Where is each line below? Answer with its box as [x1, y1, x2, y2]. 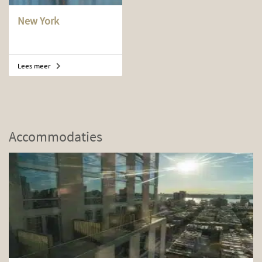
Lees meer [18, 60, 53, 70]
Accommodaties [9, 127, 102, 146]
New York [18, 13, 59, 27]
